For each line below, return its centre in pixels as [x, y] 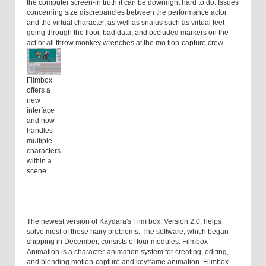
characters [44, 151]
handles [40, 131]
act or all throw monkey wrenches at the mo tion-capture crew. [126, 43]
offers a [39, 91]
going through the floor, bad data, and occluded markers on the [128, 33]
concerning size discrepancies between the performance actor [127, 13]
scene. [37, 171]
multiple [39, 141]
